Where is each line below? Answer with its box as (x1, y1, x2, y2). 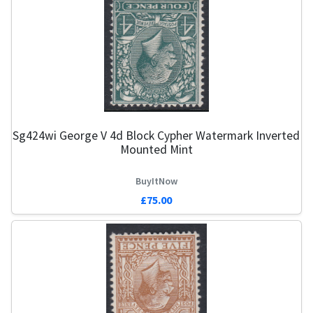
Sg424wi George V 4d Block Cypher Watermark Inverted (13, 127, 300, 143)
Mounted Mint (120, 141, 193, 157)
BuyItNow (136, 175, 177, 188)
